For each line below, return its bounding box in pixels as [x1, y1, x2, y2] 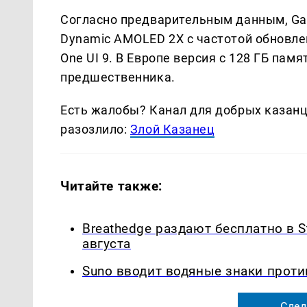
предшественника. [60, 69, 175, 84]
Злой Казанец [130, 121, 215, 136]
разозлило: [60, 121, 130, 136]
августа [82, 236, 131, 251]
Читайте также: [60, 177, 163, 194]
